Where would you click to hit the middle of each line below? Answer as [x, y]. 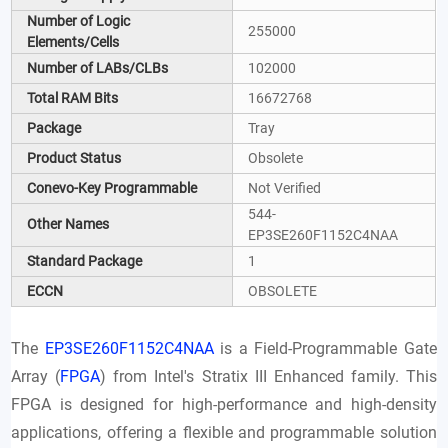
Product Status [74, 157]
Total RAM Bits [73, 97]
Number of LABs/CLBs [98, 67]
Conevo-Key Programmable [112, 187]
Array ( [36, 376]
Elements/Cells [73, 41]
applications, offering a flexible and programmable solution [224, 432]
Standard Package [85, 260]
